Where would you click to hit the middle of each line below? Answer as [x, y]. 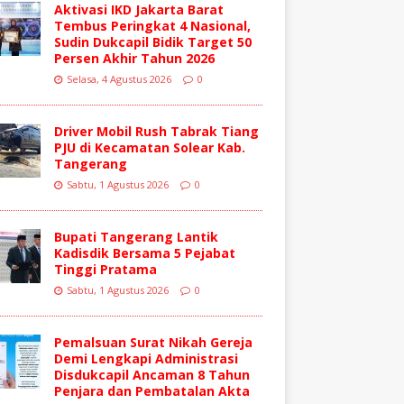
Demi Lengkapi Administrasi [146, 358]
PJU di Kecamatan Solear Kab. [149, 147]
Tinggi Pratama [105, 269]
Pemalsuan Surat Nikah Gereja [153, 342]
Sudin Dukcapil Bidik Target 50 [152, 41]
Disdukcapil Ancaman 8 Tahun [151, 374]
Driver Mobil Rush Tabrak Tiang [156, 131]
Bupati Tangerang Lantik [136, 236]
